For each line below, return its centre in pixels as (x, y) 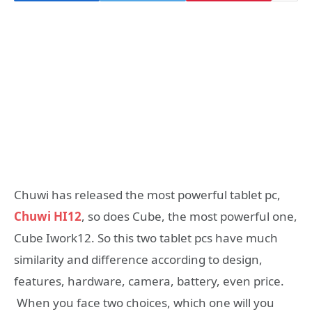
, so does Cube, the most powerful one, (189, 217)
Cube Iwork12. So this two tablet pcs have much (146, 238)
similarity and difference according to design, (138, 260)
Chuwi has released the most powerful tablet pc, (147, 195)
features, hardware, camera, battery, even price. (149, 281)
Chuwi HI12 (48, 217)
